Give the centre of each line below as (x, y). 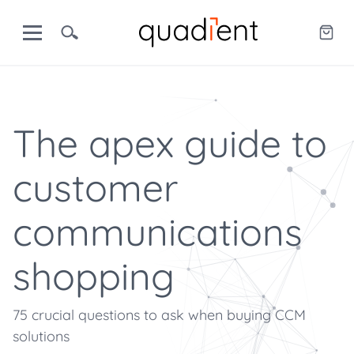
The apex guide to (170, 143)
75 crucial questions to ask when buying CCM (159, 315)
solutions (41, 336)
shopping (94, 276)
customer (95, 187)
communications (158, 232)
